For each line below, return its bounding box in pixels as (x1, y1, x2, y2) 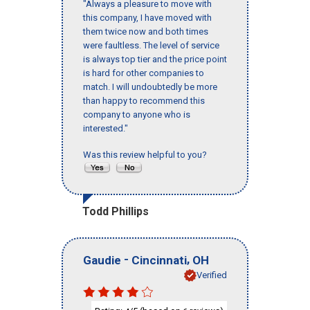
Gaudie (83, 253, 121, 267)
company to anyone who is (83, 109, 190, 120)
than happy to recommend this (83, 95, 205, 107)
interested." (83, 123, 128, 134)
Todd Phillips (82, 205, 149, 219)
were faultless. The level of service (83, 40, 219, 51)
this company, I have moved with (83, 12, 212, 24)
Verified (197, 269, 227, 280)
